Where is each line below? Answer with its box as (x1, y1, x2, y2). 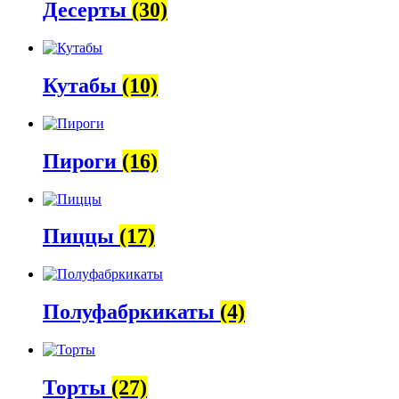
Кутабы (43, 73, 122, 97)
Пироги (43, 149, 122, 173)
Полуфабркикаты (43, 300, 220, 324)
